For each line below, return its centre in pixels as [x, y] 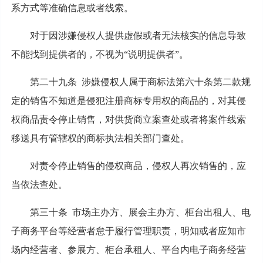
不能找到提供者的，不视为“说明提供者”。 [100, 54]
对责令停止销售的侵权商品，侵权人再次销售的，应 [138, 166]
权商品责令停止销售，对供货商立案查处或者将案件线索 [128, 119]
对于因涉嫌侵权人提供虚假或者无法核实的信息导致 [138, 35]
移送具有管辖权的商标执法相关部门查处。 [100, 138]
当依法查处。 [39, 184]
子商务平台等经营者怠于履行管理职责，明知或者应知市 [128, 231]
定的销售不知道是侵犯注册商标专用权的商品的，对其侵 [128, 100]
